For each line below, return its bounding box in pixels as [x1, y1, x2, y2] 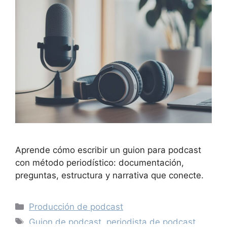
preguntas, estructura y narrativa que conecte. [15, 170, 204, 181]
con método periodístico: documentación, [15, 158, 184, 168]
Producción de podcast [29, 202, 124, 212]
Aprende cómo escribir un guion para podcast [15, 145, 201, 156]
